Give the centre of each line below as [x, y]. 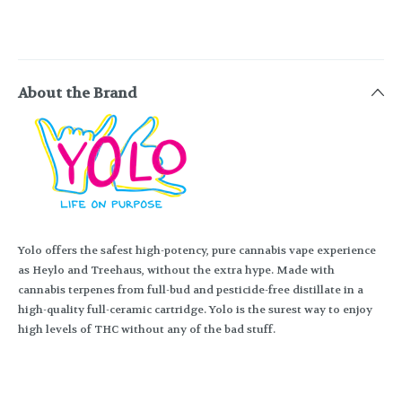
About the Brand [78, 93]
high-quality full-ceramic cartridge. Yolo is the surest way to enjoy [195, 310]
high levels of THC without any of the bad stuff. [147, 330]
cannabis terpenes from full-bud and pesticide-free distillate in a [191, 290]
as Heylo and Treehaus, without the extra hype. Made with [176, 271]
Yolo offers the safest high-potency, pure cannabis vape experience [197, 251]
